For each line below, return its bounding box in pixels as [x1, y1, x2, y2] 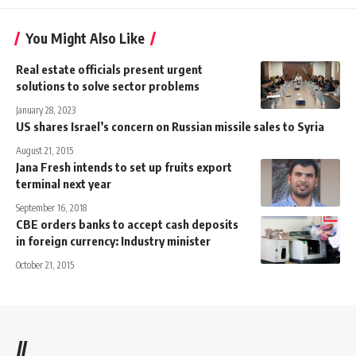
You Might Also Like [25, 29, 145, 47]
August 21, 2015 [16, 144, 73, 157]
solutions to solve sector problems [16, 78, 199, 93]
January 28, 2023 [16, 103, 75, 116]
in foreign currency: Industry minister [16, 233, 211, 248]
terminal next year [16, 176, 111, 191]
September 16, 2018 [16, 201, 87, 214]
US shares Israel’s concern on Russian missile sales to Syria [16, 118, 324, 133]
